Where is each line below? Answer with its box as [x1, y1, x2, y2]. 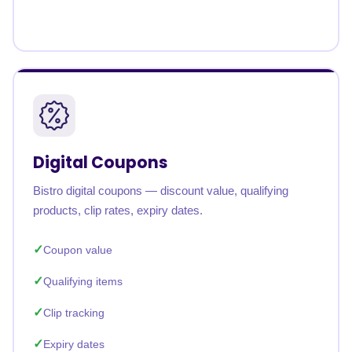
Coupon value [43, 244, 112, 256]
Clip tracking [43, 306, 104, 319]
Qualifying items [43, 275, 123, 288]
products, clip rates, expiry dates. [33, 203, 203, 217]
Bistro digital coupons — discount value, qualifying [33, 184, 288, 197]
